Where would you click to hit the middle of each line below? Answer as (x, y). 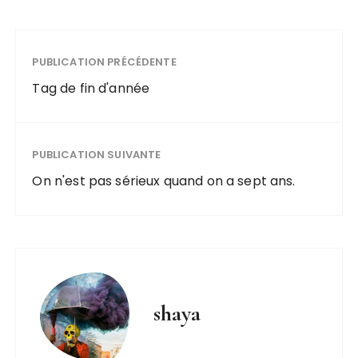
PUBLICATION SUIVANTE (97, 155)
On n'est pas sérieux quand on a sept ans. (164, 181)
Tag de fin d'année (91, 88)
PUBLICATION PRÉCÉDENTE (104, 62)
